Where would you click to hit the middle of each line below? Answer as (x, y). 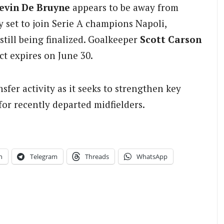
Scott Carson (171, 39)
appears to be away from (124, 7)
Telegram (44, 156)
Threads (97, 156)
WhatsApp (152, 156)
